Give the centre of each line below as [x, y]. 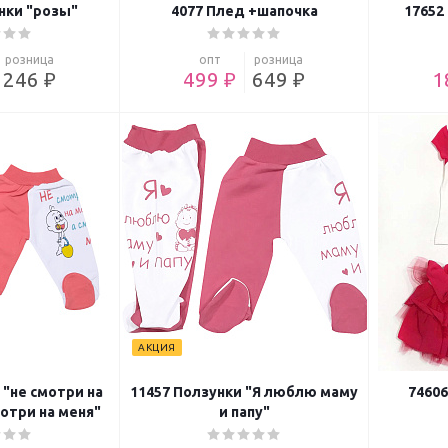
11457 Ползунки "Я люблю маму [244, 392]
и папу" [244, 412]
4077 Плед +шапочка [244, 11]
